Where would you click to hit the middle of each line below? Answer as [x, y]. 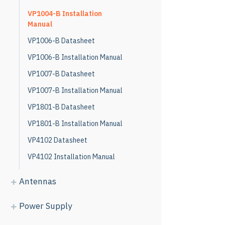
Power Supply [45, 206]
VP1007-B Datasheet [61, 74]
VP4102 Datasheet [58, 140]
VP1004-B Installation [65, 14]
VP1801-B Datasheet [61, 107]
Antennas [38, 181]
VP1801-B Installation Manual [75, 124]
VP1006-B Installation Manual [75, 57]
